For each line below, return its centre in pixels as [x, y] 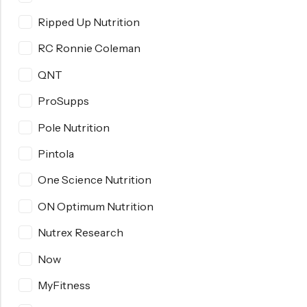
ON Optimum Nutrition [96, 206]
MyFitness [64, 285]
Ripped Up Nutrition [89, 22]
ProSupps [63, 101]
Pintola [56, 154]
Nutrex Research [81, 233]
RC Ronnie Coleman [89, 48]
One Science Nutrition [95, 180]
